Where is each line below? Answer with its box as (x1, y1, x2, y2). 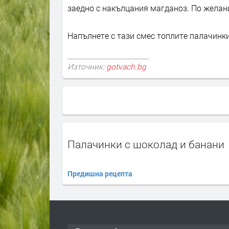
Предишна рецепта (67, 169, 132, 179)
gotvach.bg (106, 61, 146, 72)
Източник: (67, 61, 106, 72)
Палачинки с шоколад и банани (67, 137, 224, 152)
